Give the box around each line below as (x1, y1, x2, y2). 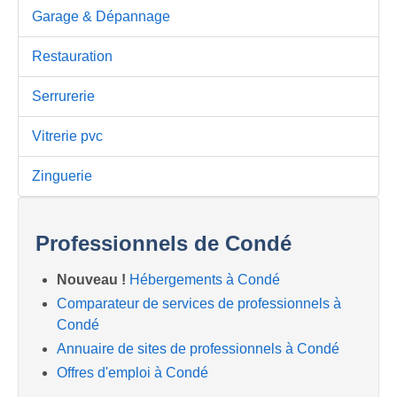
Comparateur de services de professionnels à (57, 295, 341, 311)
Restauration (32, 48, 113, 64)
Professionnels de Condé (35, 230, 292, 255)
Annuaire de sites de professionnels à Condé (57, 341, 339, 357)
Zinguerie (32, 167, 92, 183)
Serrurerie (32, 88, 95, 104)
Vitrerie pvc (32, 128, 103, 144)
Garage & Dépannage (32, 8, 170, 24)
